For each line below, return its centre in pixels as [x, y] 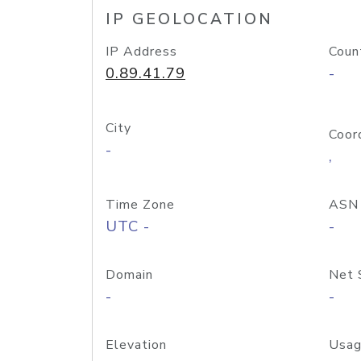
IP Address [141, 52]
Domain [129, 275]
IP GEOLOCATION [189, 19]
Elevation [136, 345]
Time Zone [140, 205]
